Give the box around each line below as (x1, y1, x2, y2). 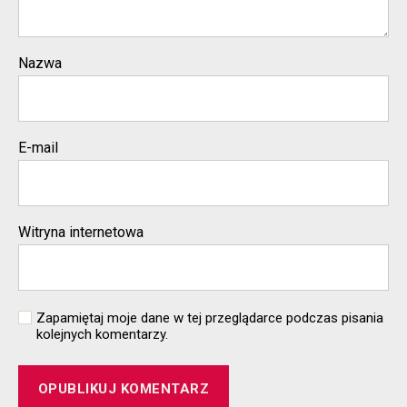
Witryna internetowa (18, 223, 144, 241)
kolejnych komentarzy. (36, 326, 168, 342)
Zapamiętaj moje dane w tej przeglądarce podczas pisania (36, 310, 383, 326)
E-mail (18, 139, 58, 156)
